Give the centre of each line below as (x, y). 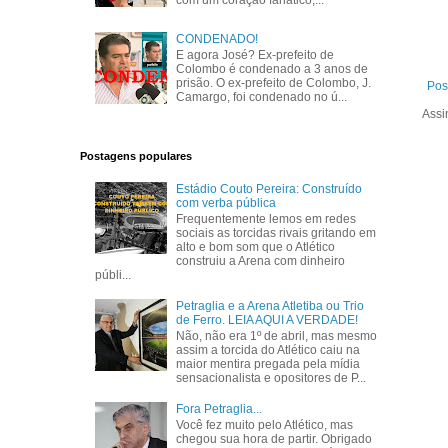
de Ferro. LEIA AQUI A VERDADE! (267, 319)
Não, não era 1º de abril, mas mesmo (277, 336)
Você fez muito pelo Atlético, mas (265, 425)
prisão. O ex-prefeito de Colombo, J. (274, 83)
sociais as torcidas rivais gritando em (276, 232)
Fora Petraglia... (219, 408)
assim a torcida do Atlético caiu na (268, 350)
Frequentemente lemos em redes (266, 218)
